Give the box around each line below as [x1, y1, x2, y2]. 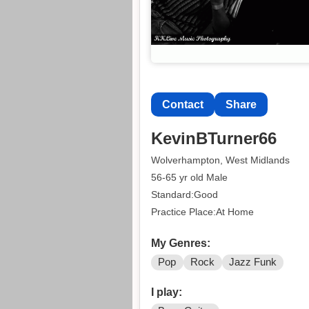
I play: [151, 286, 182, 299]
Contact [162, 98, 203, 110]
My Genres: [151, 237, 210, 250]
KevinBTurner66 [151, 129, 277, 148]
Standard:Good [151, 188, 218, 200]
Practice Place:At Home [151, 206, 254, 217]
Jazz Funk [228, 257, 277, 268]
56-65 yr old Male [151, 171, 228, 183]
